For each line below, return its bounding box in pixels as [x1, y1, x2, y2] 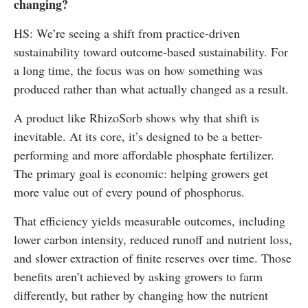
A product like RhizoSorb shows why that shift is [14, 109, 259, 126]
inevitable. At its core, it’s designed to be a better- [14, 128, 263, 145]
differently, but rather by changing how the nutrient [14, 287, 268, 304]
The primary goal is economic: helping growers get [14, 165, 268, 182]
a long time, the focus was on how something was [14, 62, 263, 79]
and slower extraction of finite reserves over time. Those [14, 250, 291, 267]
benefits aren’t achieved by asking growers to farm [14, 268, 263, 285]
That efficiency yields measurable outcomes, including [14, 212, 285, 230]
